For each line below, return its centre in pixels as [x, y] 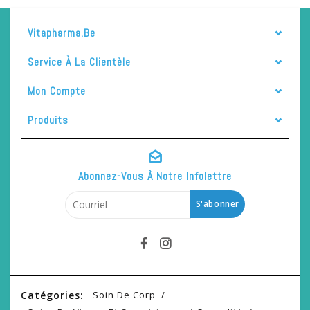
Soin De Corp [124, 294]
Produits [48, 120]
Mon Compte [57, 91]
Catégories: [52, 295]
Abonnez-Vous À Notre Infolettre [155, 176]
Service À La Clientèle [79, 62]
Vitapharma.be [62, 33]
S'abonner [217, 203]
